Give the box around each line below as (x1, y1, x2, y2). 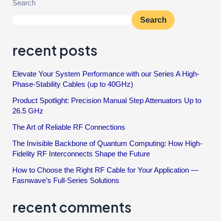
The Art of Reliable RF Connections (12, 123, 126, 132)
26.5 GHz (12, 107, 44, 115)
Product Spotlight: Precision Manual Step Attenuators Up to (12, 97, 202, 105)
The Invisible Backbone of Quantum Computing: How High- (12, 140, 203, 148)
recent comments (12, 198, 132, 216)
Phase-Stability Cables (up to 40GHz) (12, 80, 134, 89)
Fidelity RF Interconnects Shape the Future (12, 150, 150, 158)
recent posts (12, 41, 98, 59)
